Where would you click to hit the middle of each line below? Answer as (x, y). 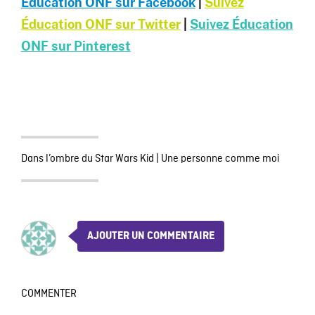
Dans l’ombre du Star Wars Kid (87, 159)
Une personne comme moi (220, 159)
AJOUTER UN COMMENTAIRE (150, 237)
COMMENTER (49, 294)
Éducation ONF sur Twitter (101, 25)
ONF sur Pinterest (76, 46)
